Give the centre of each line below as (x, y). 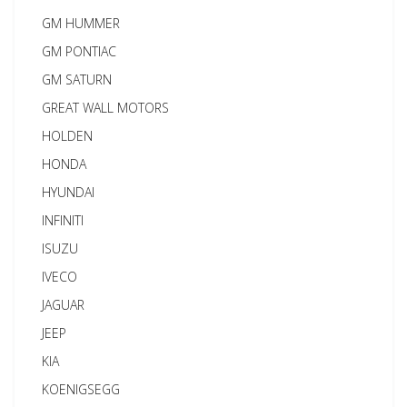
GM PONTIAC (79, 52)
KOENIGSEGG (81, 390)
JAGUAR (64, 305)
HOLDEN (68, 136)
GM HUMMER (81, 24)
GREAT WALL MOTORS (106, 108)
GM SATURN (77, 80)
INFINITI (63, 221)
